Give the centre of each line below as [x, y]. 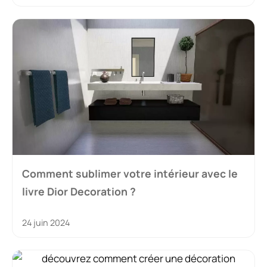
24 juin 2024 [46, 223]
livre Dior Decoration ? [79, 192]
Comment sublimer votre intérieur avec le [130, 174]
